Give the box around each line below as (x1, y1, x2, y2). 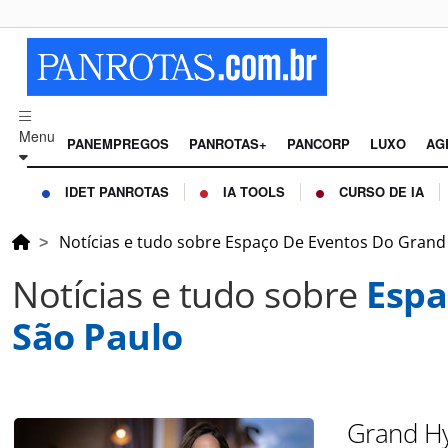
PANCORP (287, 134, 350, 154)
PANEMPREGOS (67, 134, 169, 154)
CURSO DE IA (339, 182, 424, 202)
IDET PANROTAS (65, 182, 169, 202)
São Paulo (12, 312, 183, 362)
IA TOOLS (223, 182, 285, 202)
